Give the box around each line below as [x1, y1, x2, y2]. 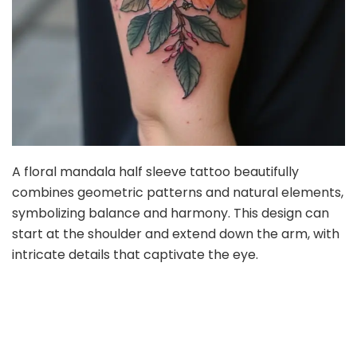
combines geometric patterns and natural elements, [12, 183, 343, 202]
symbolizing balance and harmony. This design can [12, 204, 329, 223]
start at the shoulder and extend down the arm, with [12, 225, 339, 244]
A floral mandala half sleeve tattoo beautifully [12, 163, 299, 182]
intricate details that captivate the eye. [12, 245, 258, 265]
